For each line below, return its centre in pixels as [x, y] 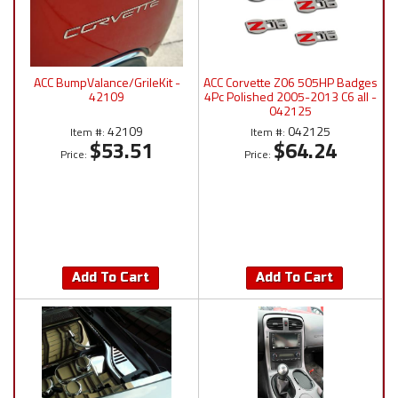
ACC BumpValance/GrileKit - [107, 83]
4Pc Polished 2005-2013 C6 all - [291, 97]
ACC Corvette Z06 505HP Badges [291, 83]
